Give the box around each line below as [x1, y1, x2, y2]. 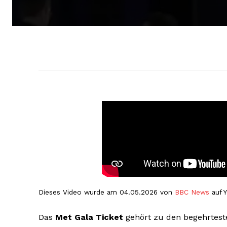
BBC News [175, 188, 209, 197]
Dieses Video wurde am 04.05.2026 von [39, 188, 175, 197]
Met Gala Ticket [55, 212, 123, 222]
